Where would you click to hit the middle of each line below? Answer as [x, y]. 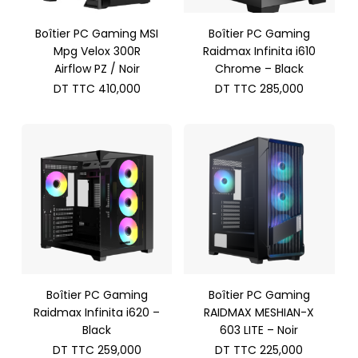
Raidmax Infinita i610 [259, 51]
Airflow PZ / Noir [97, 68]
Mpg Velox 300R [97, 51]
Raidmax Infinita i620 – [97, 313]
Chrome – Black [259, 68]
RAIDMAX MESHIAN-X [259, 313]
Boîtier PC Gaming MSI [97, 33]
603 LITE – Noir [259, 330]
